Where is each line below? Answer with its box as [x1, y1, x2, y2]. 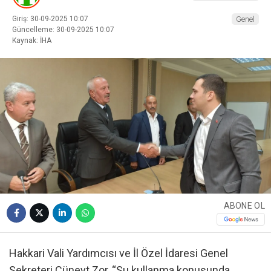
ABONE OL [223, 201, 265, 211]
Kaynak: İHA [12, 36, 51, 45]
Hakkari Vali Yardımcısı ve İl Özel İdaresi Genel [9, 246, 228, 260]
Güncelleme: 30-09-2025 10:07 [12, 25, 114, 34]
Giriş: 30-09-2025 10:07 [12, 14, 88, 23]
